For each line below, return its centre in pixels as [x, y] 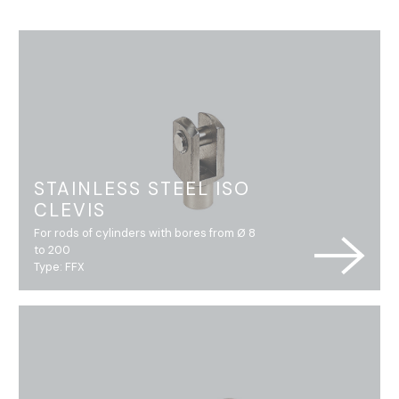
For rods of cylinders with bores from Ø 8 [145, 233]
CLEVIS [70, 211]
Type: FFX [60, 267]
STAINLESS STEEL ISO [142, 189]
